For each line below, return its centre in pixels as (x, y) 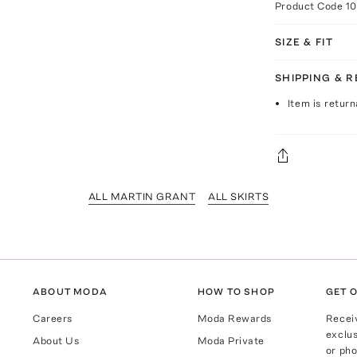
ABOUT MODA (71, 291)
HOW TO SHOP (236, 291)
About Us (57, 340)
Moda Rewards (235, 318)
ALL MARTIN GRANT (142, 196)
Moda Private (231, 340)
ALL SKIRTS (239, 196)
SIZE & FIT (304, 41)
